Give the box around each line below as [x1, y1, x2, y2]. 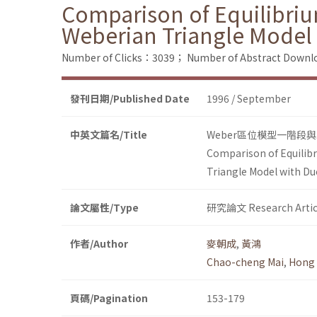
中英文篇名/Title [70, 127, 147, 142]
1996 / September [207, 91, 291, 106]
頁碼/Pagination [70, 291, 148, 306]
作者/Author [70, 236, 128, 251]
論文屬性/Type [70, 200, 139, 215]
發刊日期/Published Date [70, 91, 190, 106]
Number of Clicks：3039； [62, 50, 185, 65]
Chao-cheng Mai [207, 255, 284, 270]
